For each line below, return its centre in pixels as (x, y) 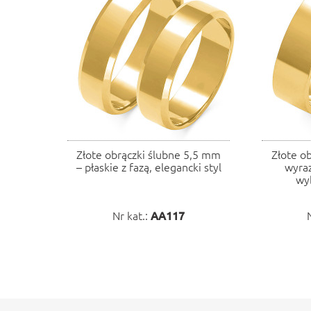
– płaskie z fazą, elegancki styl (149, 167)
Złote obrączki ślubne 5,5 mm (149, 154)
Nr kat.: (132, 215)
